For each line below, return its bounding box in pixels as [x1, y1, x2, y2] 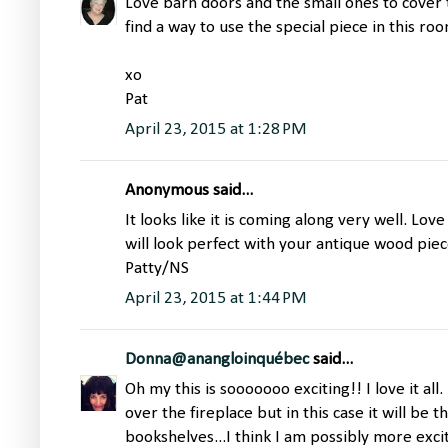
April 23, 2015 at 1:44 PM [125, 290, 307, 308]
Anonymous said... [125, 182, 253, 200]
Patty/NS [125, 260, 189, 278]
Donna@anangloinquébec [125, 351, 309, 369]
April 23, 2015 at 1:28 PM [125, 121, 307, 139]
